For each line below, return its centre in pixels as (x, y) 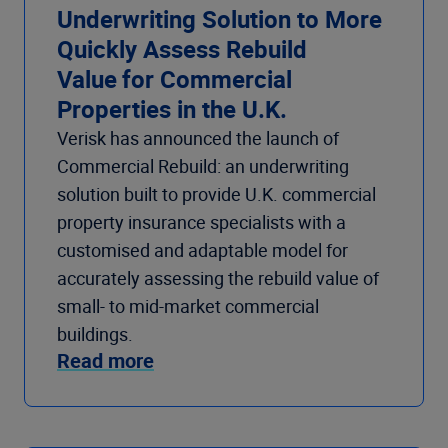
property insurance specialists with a (201, 222)
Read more (105, 361)
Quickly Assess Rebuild (182, 49)
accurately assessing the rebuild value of (218, 278)
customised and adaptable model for (202, 250)
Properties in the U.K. (172, 109)
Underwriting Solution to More (219, 19)
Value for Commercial (174, 79)
